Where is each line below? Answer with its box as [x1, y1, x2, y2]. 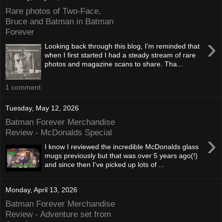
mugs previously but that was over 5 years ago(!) [45, 151, 198, 160]
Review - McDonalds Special [5, 127, 112, 137]
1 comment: [5, 83, 43, 92]
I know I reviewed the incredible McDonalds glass [45, 142, 199, 151]
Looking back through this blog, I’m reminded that [45, 42, 200, 50]
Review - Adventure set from [5, 209, 111, 219]
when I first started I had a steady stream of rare [45, 51, 196, 59]
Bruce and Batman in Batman [5, 16, 113, 26]
